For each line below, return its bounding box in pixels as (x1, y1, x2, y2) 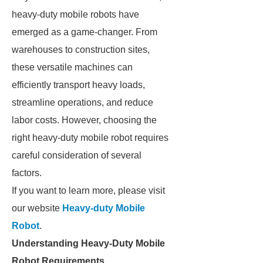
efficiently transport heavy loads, (12, 80, 145, 90)
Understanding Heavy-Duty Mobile (12, 238, 165, 248)
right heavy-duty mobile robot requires (12, 133, 168, 143)
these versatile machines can (12, 62, 133, 72)
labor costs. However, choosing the (12, 115, 157, 125)
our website (12, 203, 62, 213)
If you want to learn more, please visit (12, 186, 165, 195)
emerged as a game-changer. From (12, 27, 157, 37)
